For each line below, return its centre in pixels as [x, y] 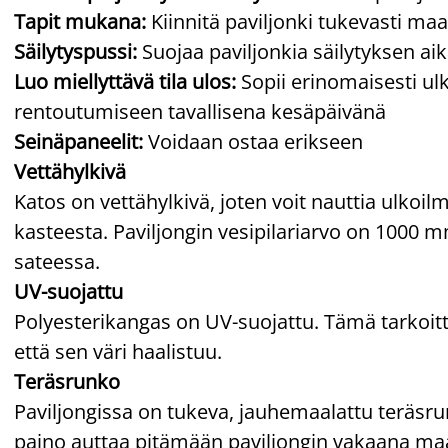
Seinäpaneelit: [78, 141]
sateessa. [57, 261]
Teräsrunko [67, 381]
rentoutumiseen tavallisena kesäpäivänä [200, 111]
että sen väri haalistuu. [118, 351]
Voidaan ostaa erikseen [253, 141]
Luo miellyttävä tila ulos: [125, 81]
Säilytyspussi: [75, 51]
